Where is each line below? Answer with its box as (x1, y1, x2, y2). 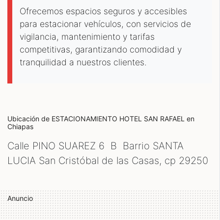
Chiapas (7, 122, 33, 131)
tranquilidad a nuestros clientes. (20, 57, 147, 67)
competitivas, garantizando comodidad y (20, 44, 182, 55)
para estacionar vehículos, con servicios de (20, 19, 191, 29)
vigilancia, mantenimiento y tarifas (20, 31, 155, 42)
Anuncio (7, 194, 33, 202)
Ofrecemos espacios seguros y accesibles (20, 6, 187, 16)
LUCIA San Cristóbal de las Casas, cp (7, 155, 179, 166)
